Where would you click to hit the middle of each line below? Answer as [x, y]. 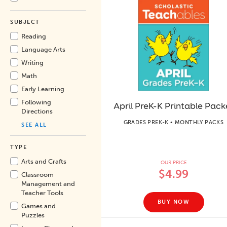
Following [36, 102]
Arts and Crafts [44, 161]
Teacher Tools [42, 193]
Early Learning [43, 89]
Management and [48, 184]
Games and [39, 206]
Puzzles [33, 215]
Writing [32, 63]
